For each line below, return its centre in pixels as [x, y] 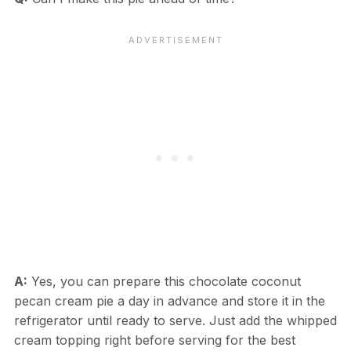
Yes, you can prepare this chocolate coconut [164, 281]
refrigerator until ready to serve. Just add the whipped [175, 320]
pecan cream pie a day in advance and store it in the [169, 300]
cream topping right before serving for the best [154, 340]
